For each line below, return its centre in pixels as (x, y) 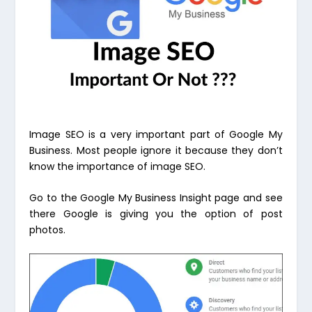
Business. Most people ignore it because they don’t (156, 150)
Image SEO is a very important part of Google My (156, 134)
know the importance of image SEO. (118, 166)
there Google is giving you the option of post (156, 213)
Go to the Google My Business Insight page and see (156, 197)
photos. (48, 229)
